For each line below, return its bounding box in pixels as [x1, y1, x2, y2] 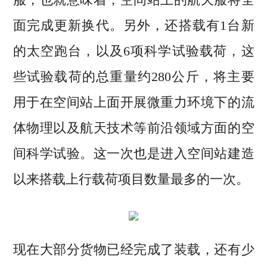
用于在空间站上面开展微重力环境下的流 [13, 95, 254, 110]
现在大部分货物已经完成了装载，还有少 [13, 242, 254, 257]
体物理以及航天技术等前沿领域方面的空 [13, 120, 254, 136]
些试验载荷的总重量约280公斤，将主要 [13, 69, 254, 85]
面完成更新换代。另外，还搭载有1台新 [13, 18, 254, 33]
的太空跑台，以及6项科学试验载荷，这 [13, 44, 254, 59]
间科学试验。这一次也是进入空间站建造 [13, 146, 254, 162]
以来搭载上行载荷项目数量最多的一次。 [13, 172, 249, 187]
